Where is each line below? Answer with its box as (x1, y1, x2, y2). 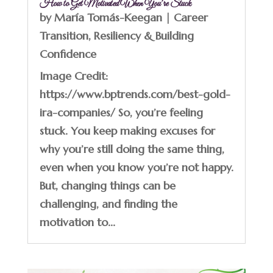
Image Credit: (39, 68, 108, 83)
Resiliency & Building (93, 28, 194, 43)
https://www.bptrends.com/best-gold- (39, 87, 230, 101)
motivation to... (39, 214, 115, 229)
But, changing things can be (39, 178, 175, 193)
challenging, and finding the (39, 196, 177, 211)
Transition (39, 28, 88, 43)
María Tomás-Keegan (54, 10, 162, 24)
